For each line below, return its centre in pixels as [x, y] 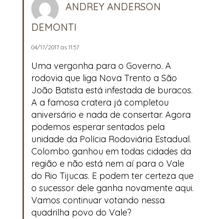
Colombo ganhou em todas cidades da [111, 151]
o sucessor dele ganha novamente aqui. [112, 188]
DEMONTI [54, 27]
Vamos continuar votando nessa [98, 200]
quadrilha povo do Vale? [81, 212]
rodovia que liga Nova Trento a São [104, 78]
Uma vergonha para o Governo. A [101, 66]
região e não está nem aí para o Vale [108, 163]
